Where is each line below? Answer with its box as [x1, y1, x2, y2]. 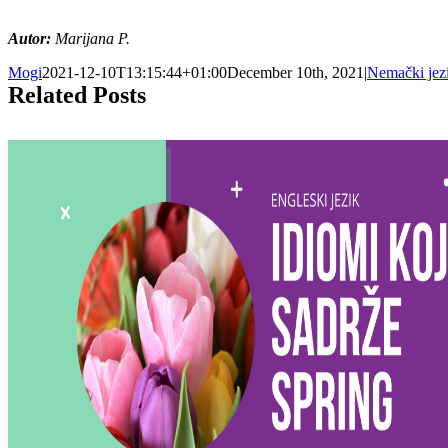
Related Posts [8, 82, 146, 109]
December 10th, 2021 [227, 64, 364, 82]
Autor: [8, 30, 51, 48]
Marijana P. [51, 30, 130, 48]
